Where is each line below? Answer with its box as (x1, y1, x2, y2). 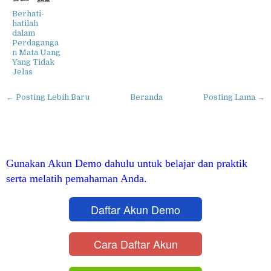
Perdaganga (12, 38, 59, 48)
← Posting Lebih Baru (6, 93, 90, 102)
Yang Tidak (12, 57, 54, 67)
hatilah (12, 19, 38, 28)
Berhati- (12, 9, 44, 19)
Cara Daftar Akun (93, 236, 178, 252)
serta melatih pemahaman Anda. (6, 172, 147, 185)
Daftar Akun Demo (91, 201, 180, 217)
